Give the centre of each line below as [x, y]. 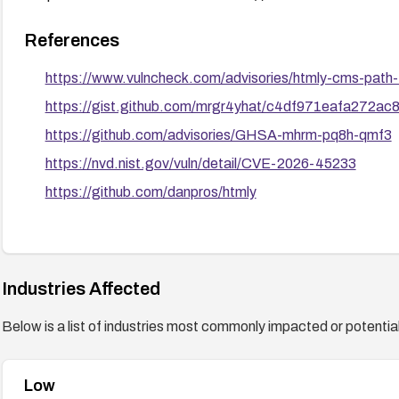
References [71, 40]
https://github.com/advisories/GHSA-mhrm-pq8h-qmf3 [218, 134]
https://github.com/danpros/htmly [151, 191]
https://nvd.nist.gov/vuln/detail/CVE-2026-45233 [200, 163]
